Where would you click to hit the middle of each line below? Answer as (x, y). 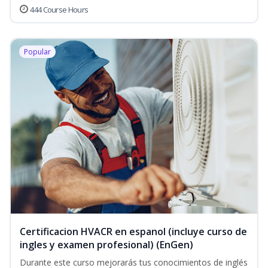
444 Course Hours (59, 10)
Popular (37, 52)
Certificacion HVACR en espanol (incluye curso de (133, 232)
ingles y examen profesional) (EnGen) (106, 245)
